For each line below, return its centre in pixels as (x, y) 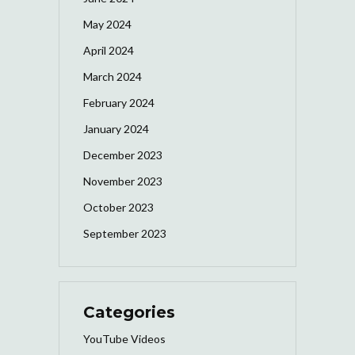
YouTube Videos (124, 338)
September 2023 (125, 233)
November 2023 (123, 181)
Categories (129, 312)
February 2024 (119, 102)
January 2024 (116, 128)
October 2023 (118, 207)
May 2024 (107, 24)
